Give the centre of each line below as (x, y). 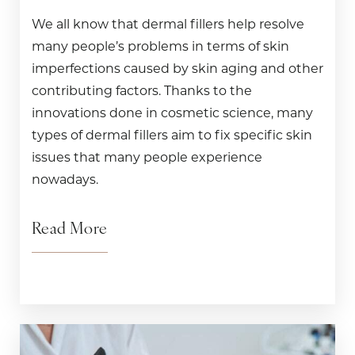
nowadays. (65, 180)
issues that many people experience (147, 158)
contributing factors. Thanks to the (142, 91)
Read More (70, 230)
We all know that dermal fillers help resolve (168, 25)
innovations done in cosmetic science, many (172, 113)
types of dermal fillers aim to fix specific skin (172, 136)
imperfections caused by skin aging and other (177, 69)
